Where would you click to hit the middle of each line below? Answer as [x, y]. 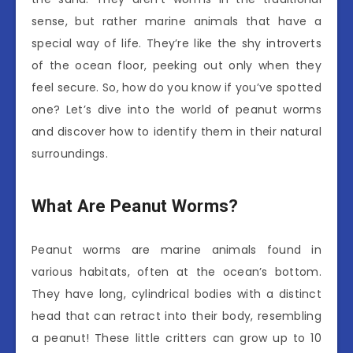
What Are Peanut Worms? [135, 206]
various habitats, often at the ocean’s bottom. [176, 271]
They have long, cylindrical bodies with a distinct [176, 294]
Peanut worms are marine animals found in [176, 249]
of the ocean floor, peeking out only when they [176, 65]
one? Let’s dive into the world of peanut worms [176, 110]
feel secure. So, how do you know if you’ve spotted [176, 87]
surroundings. [70, 154]
